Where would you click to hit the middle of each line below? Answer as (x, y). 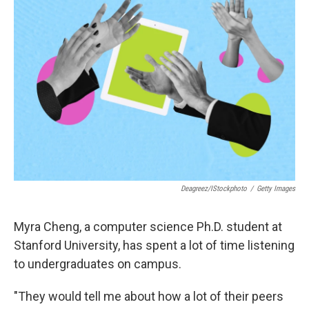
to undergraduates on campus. (98, 264)
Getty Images (276, 189)
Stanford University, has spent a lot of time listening (154, 245)
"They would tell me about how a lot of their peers (149, 296)
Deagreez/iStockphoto (214, 189)
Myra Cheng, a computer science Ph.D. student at (148, 227)
